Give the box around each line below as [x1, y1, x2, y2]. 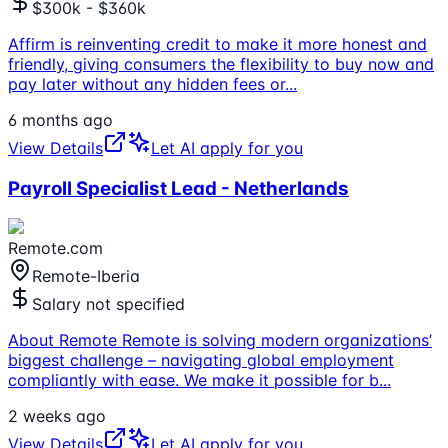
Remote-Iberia [32, 266, 140, 287]
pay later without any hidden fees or [8, 73, 285, 94]
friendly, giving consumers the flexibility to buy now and [8, 53, 434, 74]
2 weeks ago [8, 406, 106, 427]
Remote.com [8, 238, 103, 259]
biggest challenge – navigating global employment [8, 350, 394, 371]
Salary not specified [32, 294, 185, 315]
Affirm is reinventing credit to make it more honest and [8, 33, 427, 54]
